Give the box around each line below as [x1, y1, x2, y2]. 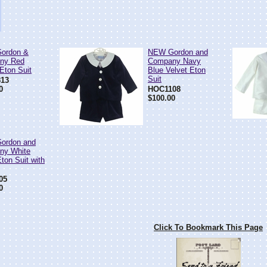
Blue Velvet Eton [148, 66, 206, 74]
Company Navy [148, 57, 201, 66]
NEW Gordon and [148, 48, 208, 57]
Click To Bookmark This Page [154, 223, 263, 232]
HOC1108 [148, 85, 181, 94]
